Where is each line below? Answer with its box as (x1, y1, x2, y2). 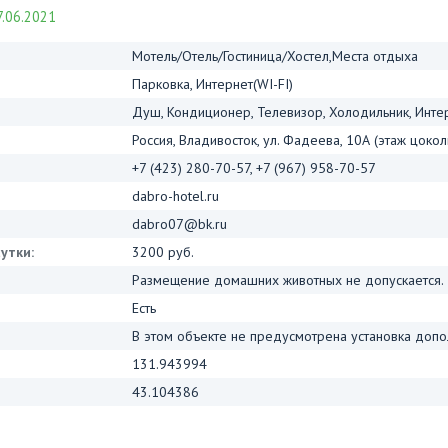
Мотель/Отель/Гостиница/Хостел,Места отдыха (132, 46, 418, 65)
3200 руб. (132, 242, 194, 261)
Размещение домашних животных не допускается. (132, 270, 444, 289)
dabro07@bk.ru (132, 214, 227, 233)
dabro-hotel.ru (132, 186, 219, 205)
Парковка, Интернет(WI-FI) (132, 74, 293, 93)
